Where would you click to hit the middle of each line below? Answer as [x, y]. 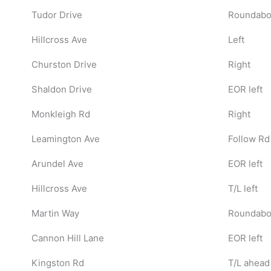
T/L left [243, 188]
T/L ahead [249, 263]
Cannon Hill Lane [67, 238]
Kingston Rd [57, 263]
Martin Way [55, 213]
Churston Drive [64, 64]
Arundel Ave [57, 163]
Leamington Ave [65, 139]
